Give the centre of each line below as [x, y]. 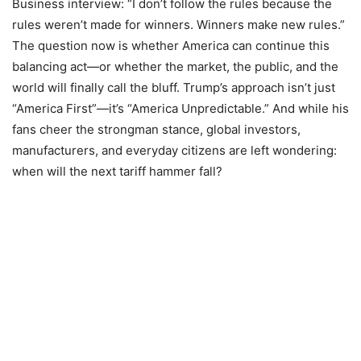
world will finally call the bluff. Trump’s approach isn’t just [174, 88]
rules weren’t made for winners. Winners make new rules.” [178, 25]
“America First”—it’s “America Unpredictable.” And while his [180, 109]
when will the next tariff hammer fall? [117, 172]
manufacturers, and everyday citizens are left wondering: [174, 151]
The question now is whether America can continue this [171, 46]
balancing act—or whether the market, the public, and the [175, 67]
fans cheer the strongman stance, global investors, [156, 130]
